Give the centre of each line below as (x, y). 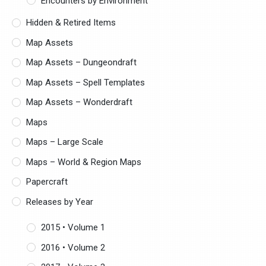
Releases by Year (60, 202)
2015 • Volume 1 (73, 228)
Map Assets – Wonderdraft (80, 102)
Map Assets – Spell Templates (86, 82)
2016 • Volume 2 (73, 247)
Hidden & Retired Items (71, 23)
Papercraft (47, 182)
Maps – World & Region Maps (84, 162)
